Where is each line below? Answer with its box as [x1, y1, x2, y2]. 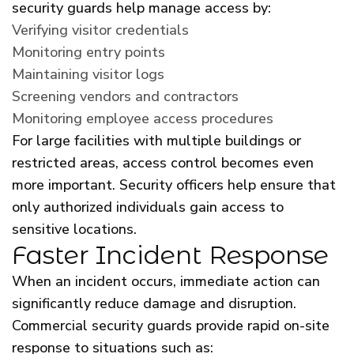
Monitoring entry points [12, 42, 165, 62]
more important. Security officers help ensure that [12, 175, 336, 194]
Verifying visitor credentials [12, 20, 189, 40]
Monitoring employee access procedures [12, 108, 273, 128]
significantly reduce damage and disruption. [12, 293, 296, 313]
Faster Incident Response [12, 239, 329, 270]
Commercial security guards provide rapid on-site [12, 315, 330, 335]
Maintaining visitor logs [12, 64, 164, 84]
